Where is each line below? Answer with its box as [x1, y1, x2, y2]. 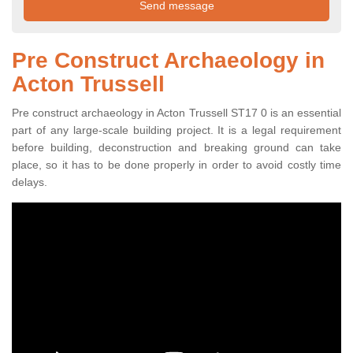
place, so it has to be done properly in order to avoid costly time [12, 158, 341, 172]
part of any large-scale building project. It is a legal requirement [12, 124, 341, 137]
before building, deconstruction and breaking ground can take [12, 141, 341, 154]
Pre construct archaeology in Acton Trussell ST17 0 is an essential [12, 106, 341, 120]
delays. [12, 176, 47, 189]
